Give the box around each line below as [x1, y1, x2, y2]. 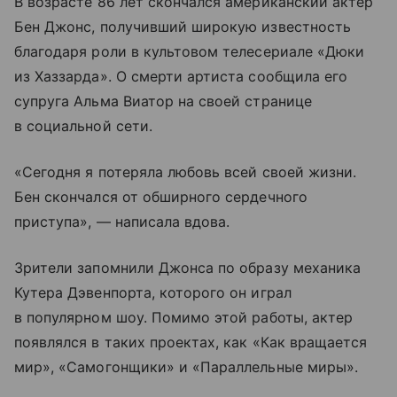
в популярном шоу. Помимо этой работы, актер [14, 308, 354, 326]
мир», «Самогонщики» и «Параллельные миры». [14, 358, 359, 376]
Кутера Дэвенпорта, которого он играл [14, 284, 292, 301]
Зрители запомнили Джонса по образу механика [14, 259, 362, 276]
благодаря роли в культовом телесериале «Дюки [14, 43, 365, 60]
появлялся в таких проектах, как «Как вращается [14, 333, 368, 351]
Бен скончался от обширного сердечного [14, 188, 307, 206]
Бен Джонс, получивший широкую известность [14, 18, 351, 35]
